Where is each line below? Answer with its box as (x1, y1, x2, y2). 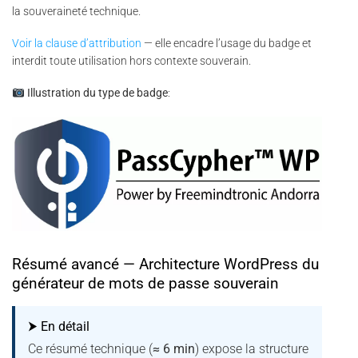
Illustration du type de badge (27, 86, 169, 100)
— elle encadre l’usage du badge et (141, 37, 312, 50)
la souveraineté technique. (12, 4, 141, 18)
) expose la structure (195, 340, 308, 356)
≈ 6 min (153, 340, 195, 356)
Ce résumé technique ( (28, 340, 153, 356)
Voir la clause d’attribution (12, 37, 141, 50)
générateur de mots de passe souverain (12, 273, 279, 292)
